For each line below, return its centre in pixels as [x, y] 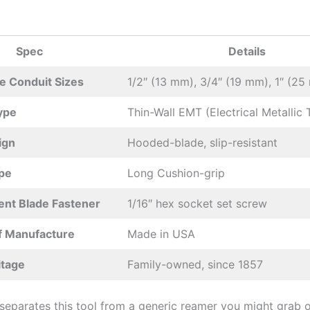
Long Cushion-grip [176, 173]
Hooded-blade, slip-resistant [202, 143]
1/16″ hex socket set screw [197, 204]
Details [247, 52]
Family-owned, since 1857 [195, 265]
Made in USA [161, 234]
